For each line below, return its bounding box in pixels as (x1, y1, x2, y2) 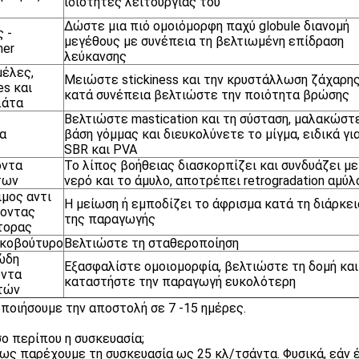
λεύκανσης (64, 49, 127, 64)
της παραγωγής (64, 212, 155, 227)
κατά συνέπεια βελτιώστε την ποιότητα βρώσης (64, 87, 349, 103)
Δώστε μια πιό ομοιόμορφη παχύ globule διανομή (64, 18, 349, 34)
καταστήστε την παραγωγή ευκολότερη (64, 274, 296, 289)
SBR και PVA (64, 142, 137, 157)
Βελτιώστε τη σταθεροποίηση (64, 236, 239, 251)
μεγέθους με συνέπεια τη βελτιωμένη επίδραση (64, 34, 344, 49)
